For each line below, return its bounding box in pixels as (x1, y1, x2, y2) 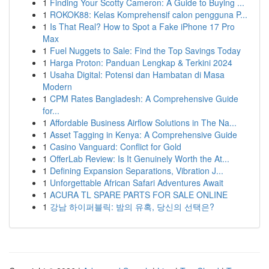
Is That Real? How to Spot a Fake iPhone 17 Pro (50, 20, 235, 32)
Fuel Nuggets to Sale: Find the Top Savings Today (50, 44, 241, 56)
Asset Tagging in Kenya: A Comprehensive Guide (50, 128, 237, 141)
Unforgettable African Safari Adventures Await (50, 177, 223, 189)
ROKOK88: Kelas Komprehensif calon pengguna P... (50, 8, 247, 20)
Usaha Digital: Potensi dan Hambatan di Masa (50, 68, 225, 80)
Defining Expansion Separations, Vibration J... (50, 165, 223, 177)
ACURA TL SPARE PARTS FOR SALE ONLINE (50, 189, 228, 201)
